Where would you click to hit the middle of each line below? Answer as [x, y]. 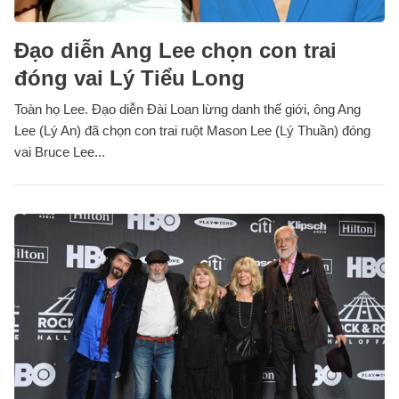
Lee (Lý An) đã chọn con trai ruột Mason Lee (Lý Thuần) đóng [192, 131]
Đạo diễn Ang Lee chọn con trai [175, 51]
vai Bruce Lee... [60, 152]
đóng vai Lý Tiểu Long [130, 78]
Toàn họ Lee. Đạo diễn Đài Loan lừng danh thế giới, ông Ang [187, 110]
